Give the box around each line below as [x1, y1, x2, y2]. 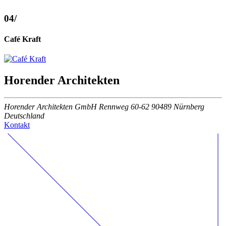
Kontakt [4, 120, 30, 129]
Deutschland [4, 111, 44, 120]
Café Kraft [4, 34, 41, 43]
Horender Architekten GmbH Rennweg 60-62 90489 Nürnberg [4, 102, 204, 111]
